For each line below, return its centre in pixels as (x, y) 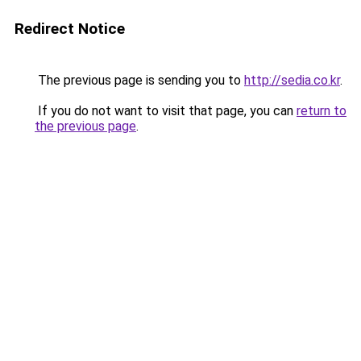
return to (322, 111)
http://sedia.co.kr (292, 80)
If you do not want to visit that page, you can (166, 111)
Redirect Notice (70, 29)
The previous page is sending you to (139, 80)
